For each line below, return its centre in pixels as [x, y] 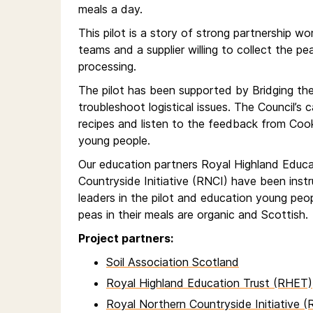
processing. [109, 67]
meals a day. [110, 9]
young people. [116, 141]
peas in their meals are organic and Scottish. [193, 215]
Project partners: [126, 239]
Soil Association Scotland [173, 262]
